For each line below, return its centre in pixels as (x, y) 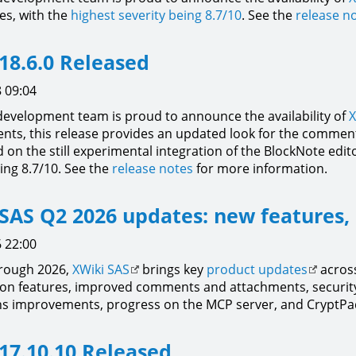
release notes (153, 168)
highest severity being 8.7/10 (156, 15)
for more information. (260, 168)
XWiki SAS (101, 269)
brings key (173, 269)
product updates (257, 269)
